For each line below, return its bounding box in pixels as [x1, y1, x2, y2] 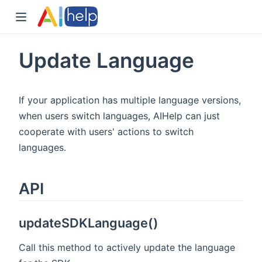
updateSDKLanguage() [19, 215, 159, 231]
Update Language [19, 47, 194, 73]
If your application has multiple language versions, [19, 94, 241, 106]
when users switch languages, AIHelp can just [19, 109, 220, 122]
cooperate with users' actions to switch [19, 125, 194, 137]
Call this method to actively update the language [19, 242, 235, 254]
